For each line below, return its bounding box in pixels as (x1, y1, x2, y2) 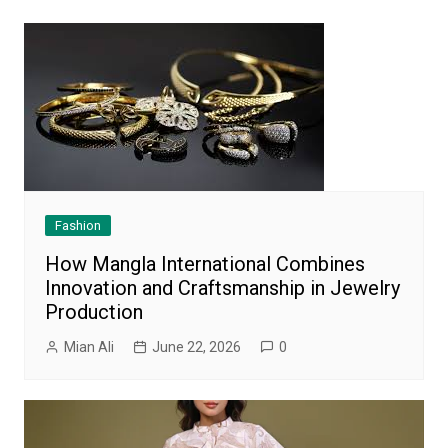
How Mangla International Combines (44, 252, 365, 277)
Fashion (54, 218, 101, 234)
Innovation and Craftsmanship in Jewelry (44, 276, 400, 301)
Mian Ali (63, 339, 114, 356)
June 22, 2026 (151, 339, 241, 356)
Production (44, 300, 143, 325)
